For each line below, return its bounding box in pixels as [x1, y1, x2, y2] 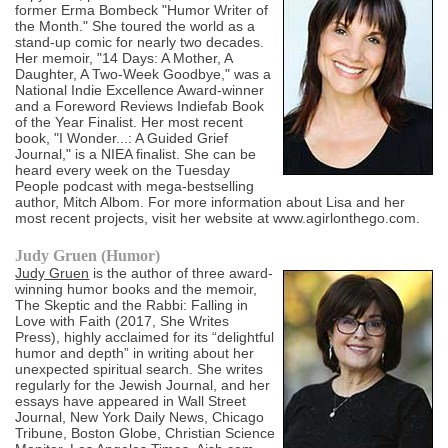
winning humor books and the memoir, [15, 281, 258, 298]
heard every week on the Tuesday [15, 162, 231, 179]
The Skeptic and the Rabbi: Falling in [15, 297, 249, 314]
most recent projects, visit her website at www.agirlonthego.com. [15, 210, 421, 227]
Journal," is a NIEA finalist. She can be [15, 146, 257, 163]
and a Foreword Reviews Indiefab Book [15, 98, 265, 115]
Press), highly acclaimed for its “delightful [15, 329, 275, 346]
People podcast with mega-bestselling [15, 178, 255, 195]
